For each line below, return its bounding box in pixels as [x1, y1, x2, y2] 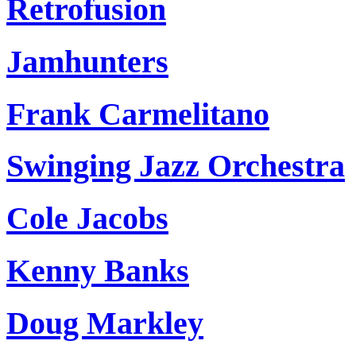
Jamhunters [6, 44, 168, 79]
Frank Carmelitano [6, 95, 269, 132]
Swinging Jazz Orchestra [6, 148, 345, 184]
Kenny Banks [6, 252, 189, 288]
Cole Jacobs [6, 200, 168, 237]
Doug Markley [6, 304, 203, 341]
